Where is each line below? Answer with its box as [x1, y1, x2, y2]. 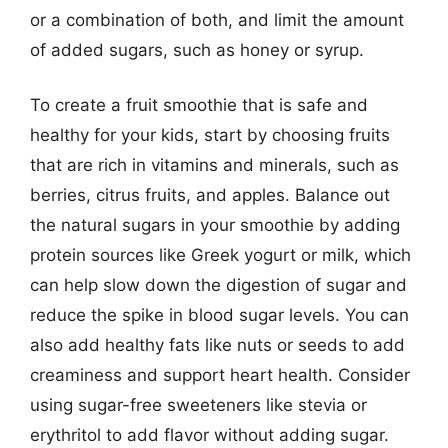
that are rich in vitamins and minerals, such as [30, 155, 399, 175]
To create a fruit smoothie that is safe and [30, 95, 368, 115]
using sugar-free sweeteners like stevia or [30, 395, 367, 415]
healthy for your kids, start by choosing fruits [30, 125, 390, 145]
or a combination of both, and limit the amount [30, 9, 404, 30]
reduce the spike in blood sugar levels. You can [30, 305, 409, 325]
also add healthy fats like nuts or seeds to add [30, 335, 405, 355]
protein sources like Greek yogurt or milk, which [30, 245, 411, 265]
